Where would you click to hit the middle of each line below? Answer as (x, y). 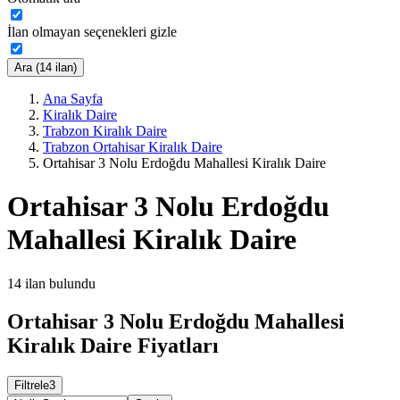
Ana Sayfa (73, 98)
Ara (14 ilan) (46, 67)
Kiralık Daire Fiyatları (113, 345)
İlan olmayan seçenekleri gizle (92, 31)
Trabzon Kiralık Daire (105, 130)
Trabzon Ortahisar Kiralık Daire (133, 146)
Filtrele (32, 385)
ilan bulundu (60, 283)
